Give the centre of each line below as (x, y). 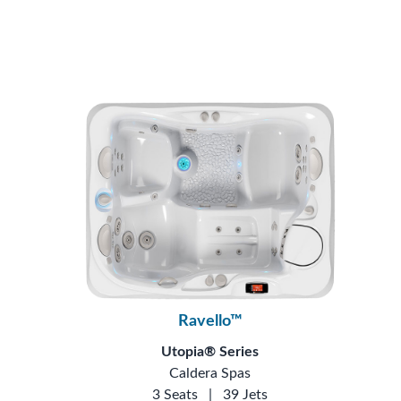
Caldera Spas (210, 373)
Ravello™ (210, 321)
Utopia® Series (210, 352)
